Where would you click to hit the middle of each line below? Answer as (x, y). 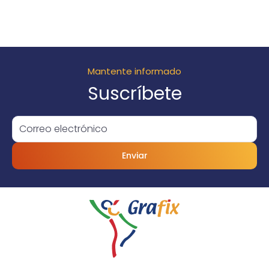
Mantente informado (134, 71)
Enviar (134, 155)
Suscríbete (134, 93)
